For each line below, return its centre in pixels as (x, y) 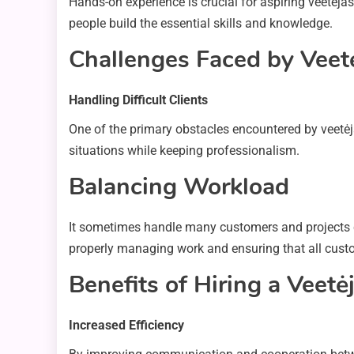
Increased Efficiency (126, 326)
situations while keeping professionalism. (184, 151)
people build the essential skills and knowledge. (201, 24)
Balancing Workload (179, 187)
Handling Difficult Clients (138, 100)
